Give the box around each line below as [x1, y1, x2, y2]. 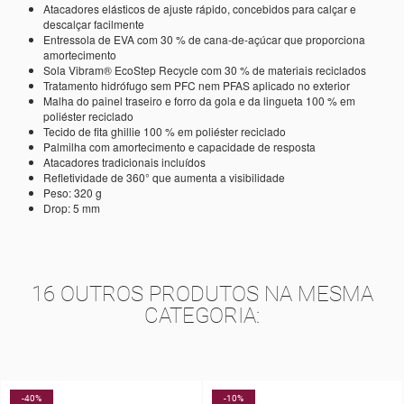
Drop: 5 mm [43, 199, 100, 216]
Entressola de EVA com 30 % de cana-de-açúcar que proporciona [43, 31, 365, 47]
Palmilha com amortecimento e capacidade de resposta [43, 138, 316, 154]
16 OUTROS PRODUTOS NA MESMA [31, 280, 373, 307]
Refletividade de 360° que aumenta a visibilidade [43, 169, 285, 185]
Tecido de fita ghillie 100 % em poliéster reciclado [43, 123, 286, 139]
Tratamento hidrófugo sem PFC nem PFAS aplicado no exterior [43, 77, 350, 93]
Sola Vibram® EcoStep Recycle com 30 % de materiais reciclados [43, 61, 366, 78]
